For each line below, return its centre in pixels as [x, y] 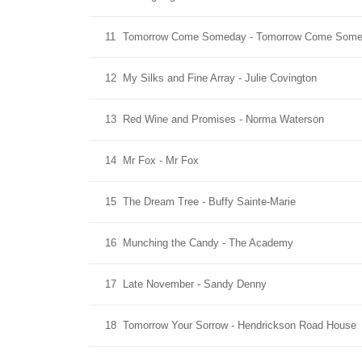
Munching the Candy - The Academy [208, 243]
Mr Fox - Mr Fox [161, 160]
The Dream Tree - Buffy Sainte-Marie [209, 202]
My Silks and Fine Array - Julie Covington [220, 78]
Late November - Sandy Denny [195, 284]
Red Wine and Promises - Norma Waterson [223, 119]
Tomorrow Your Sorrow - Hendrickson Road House [240, 325]
